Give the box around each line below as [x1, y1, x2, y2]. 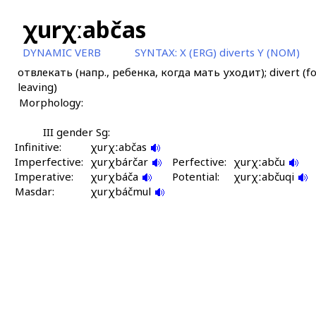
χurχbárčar [90, 154, 151, 169]
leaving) [17, 80, 57, 94]
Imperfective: [14, 154, 83, 169]
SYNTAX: [134, 45, 180, 59]
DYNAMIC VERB [22, 45, 101, 59]
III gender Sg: [42, 125, 110, 139]
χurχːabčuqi [233, 169, 297, 183]
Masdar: [14, 184, 54, 198]
